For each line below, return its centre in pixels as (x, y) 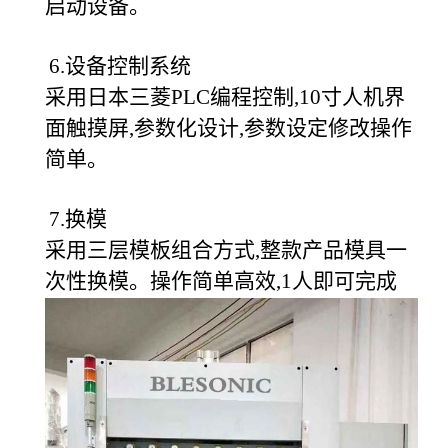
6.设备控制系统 (120, 66)
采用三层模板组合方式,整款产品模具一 (226, 250)
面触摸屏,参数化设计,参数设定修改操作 (228, 128)
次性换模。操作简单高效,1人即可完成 (221, 281)
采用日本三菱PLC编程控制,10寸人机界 (225, 97)
